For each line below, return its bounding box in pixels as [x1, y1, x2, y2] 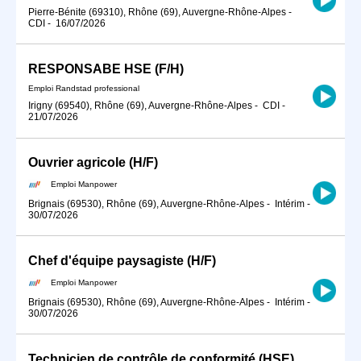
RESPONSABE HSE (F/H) [28, 61, 184, 76]
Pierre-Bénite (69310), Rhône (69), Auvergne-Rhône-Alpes [28, 6, 286, 18]
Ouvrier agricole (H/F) [28, 156, 158, 170]
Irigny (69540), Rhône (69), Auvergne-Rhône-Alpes [28, 100, 252, 112]
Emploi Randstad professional [28, 84, 139, 93]
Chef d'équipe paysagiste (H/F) [28, 254, 216, 268]
